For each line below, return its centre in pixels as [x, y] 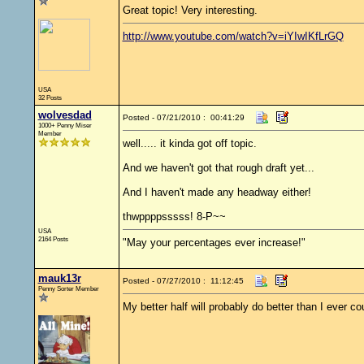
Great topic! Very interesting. [190, 10]
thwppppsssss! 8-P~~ [174, 217]
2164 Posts [53, 239]
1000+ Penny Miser [65, 125]
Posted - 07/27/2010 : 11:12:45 [183, 281]
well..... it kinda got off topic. [189, 143]
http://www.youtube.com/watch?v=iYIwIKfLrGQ [233, 36]
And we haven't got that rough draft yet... [218, 168]
